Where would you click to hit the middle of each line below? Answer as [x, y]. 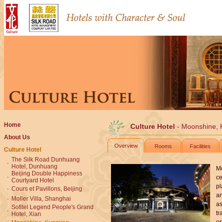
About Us [17, 137]
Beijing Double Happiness [47, 173]
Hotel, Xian [26, 214]
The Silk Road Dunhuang [46, 160]
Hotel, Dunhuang [34, 166]
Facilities [200, 146]
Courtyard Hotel [33, 180]
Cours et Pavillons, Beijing [47, 189]
